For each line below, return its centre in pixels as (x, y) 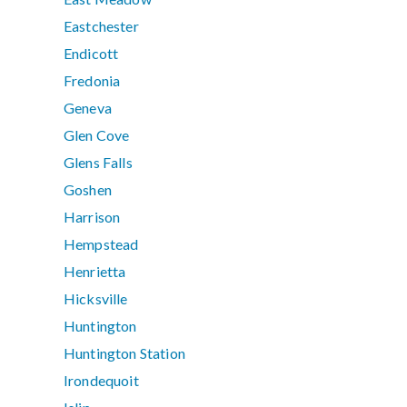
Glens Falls (98, 163)
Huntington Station (124, 353)
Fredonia (92, 81)
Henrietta (95, 272)
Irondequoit (101, 381)
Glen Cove (97, 135)
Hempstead (101, 244)
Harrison (92, 217)
